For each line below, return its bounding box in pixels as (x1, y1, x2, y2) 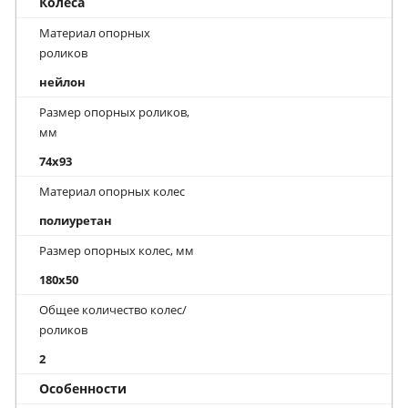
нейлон (39, 74, 86, 91)
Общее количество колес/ (39, 301, 187, 319)
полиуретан (39, 212, 112, 229)
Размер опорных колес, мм (39, 242, 194, 260)
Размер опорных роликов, (39, 104, 189, 121)
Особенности (39, 380, 127, 398)
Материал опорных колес (39, 183, 185, 200)
